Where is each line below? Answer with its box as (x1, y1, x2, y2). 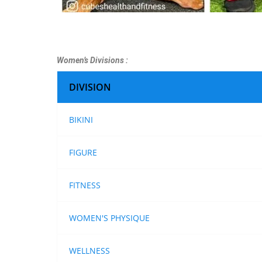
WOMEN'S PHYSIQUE (68, 212, 150, 224)
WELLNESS (68, 245, 110, 257)
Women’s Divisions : (56, 56, 128, 65)
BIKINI (68, 114, 93, 126)
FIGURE (68, 147, 97, 158)
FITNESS (68, 180, 101, 191)
